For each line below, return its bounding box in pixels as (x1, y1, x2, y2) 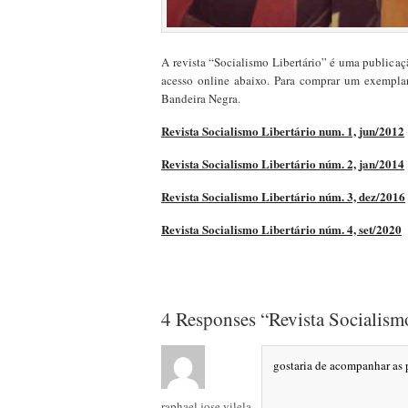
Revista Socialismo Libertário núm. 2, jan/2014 (161, 155, 404, 172)
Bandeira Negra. (161, 90, 240, 107)
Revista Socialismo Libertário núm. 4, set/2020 (161, 220, 402, 238)
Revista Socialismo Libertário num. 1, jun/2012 (161, 122, 404, 139)
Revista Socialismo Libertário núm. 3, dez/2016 (161, 188, 405, 205)
